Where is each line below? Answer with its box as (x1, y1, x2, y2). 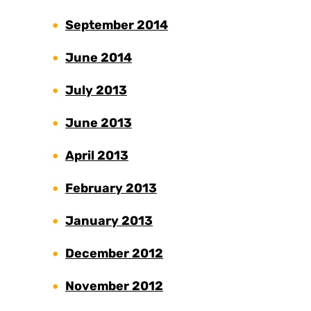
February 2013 (65, 180, 157, 196)
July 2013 (65, 83, 127, 99)
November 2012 (65, 278, 163, 294)
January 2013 (65, 213, 153, 229)
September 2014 (65, 17, 168, 33)
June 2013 (65, 115, 132, 131)
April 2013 (65, 148, 128, 164)
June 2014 (65, 50, 132, 66)
